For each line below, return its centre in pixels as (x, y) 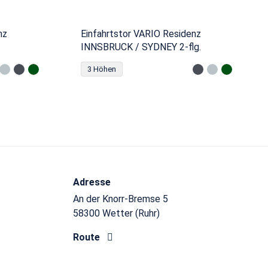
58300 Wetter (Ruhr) (116, 213)
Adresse (92, 182)
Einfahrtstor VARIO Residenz (141, 34)
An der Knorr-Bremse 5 (121, 199)
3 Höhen (101, 69)
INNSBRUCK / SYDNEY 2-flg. (141, 47)
